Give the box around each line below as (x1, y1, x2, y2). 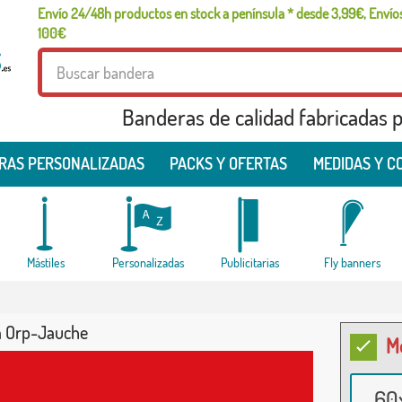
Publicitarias (221, 255, 279, 270)
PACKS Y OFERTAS (170, 153, 288, 173)
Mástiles (26, 255, 65, 270)
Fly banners (324, 255, 380, 270)
